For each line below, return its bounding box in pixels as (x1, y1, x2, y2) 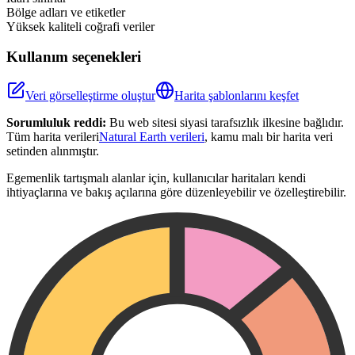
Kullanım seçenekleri (6, 48, 141, 66)
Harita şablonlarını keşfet (174, 89, 299, 103)
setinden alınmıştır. (6, 144, 99, 158)
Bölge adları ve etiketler (6, 5, 125, 19)
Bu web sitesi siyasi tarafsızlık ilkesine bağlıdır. (109, 116, 344, 130)
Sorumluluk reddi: (6, 116, 106, 130)
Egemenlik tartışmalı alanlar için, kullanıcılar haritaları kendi (6, 171, 306, 185)
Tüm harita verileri (6, 130, 99, 144)
